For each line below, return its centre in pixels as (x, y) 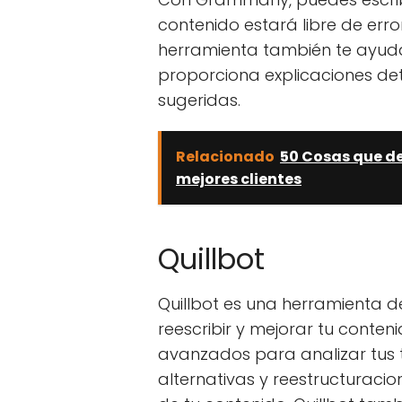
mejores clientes (239, 179)
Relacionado (225, 157)
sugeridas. (199, 100)
